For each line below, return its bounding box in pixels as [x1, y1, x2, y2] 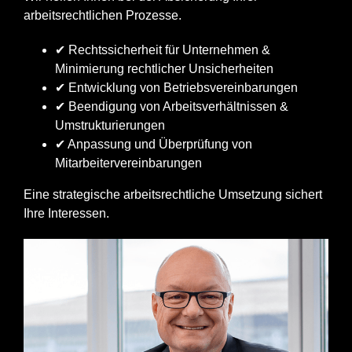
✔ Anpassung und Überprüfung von [55, 137, 252, 151]
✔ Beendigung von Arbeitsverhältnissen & [55, 100, 288, 113]
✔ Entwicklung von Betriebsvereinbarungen [55, 81, 298, 94]
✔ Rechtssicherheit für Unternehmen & [55, 43, 270, 57]
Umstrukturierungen [55, 119, 165, 132]
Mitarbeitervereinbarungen [55, 156, 202, 170]
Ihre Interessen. [24, 207, 109, 220]
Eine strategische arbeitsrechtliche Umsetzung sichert [24, 188, 322, 201]
